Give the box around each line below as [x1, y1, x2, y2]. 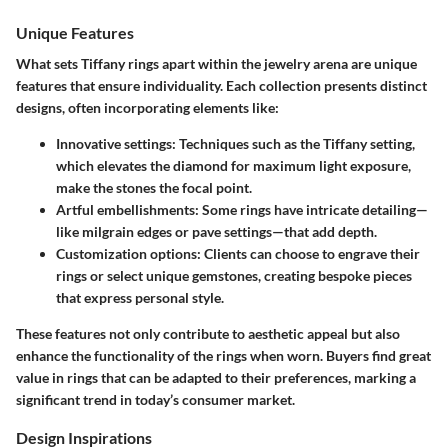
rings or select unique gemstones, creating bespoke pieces [56, 267, 412, 285]
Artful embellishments [56, 201, 195, 219]
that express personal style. [56, 289, 224, 307]
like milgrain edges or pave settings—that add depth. [56, 223, 377, 241]
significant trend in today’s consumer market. [16, 391, 295, 409]
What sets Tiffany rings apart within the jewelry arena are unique [16, 55, 417, 73]
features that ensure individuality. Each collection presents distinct [16, 77, 427, 95]
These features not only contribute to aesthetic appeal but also [16, 325, 400, 343]
